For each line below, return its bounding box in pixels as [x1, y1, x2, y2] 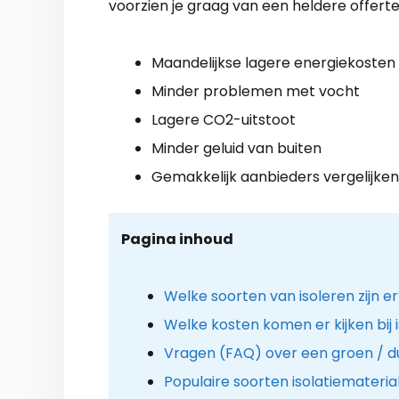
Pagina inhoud [120, 228, 233, 249]
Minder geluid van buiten [151, 137, 322, 159]
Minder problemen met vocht [151, 80, 360, 102]
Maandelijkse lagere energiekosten [151, 52, 395, 73]
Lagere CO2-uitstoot [151, 109, 296, 130]
